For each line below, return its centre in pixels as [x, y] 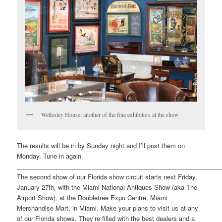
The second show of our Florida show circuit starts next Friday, [107, 177]
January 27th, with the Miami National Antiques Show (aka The [107, 187]
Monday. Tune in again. [50, 156]
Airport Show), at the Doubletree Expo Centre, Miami [92, 198]
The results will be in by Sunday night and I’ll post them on [101, 146]
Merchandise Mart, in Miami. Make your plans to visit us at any [108, 208]
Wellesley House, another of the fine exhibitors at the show [110, 115]
